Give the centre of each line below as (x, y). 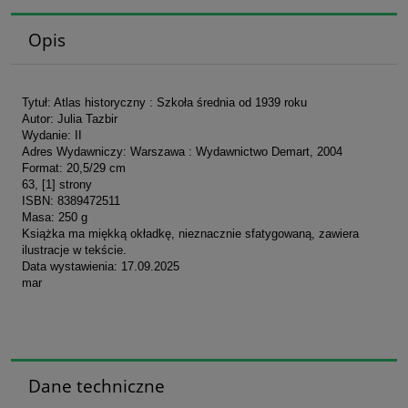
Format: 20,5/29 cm (74, 168)
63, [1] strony (57, 184)
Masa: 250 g (55, 217)
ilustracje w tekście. (74, 250)
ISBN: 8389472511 (71, 200)
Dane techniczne (96, 385)
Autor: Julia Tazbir (70, 118)
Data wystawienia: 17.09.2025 (101, 266)
